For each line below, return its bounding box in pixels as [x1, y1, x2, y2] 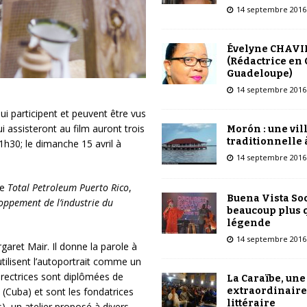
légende [226, 217, 271, 229]
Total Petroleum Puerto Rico [7, 180, 129, 194]
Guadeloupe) [226, 67, 293, 79]
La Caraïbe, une [226, 272, 306, 284]
